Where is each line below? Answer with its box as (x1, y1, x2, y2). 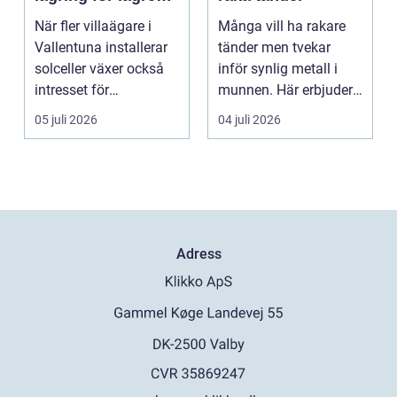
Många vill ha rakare (218, 17, 346, 35)
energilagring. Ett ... (35, 102, 154, 120)
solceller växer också (35, 59, 164, 77)
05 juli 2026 (35, 112, 97, 127)
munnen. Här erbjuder (218, 81, 353, 98)
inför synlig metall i (218, 59, 338, 77)
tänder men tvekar (218, 38, 331, 56)
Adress (175, 245, 222, 262)
